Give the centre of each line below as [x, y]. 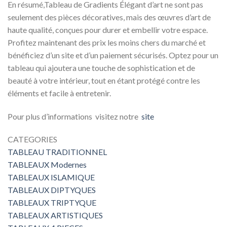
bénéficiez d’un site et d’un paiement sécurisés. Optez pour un [113, 55]
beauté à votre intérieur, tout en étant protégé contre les [104, 80]
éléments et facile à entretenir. [59, 93]
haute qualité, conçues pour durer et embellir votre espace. [108, 29]
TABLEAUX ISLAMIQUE [51, 177]
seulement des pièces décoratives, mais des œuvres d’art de [109, 17]
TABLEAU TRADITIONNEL [57, 152]
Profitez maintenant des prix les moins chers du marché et [107, 42]
